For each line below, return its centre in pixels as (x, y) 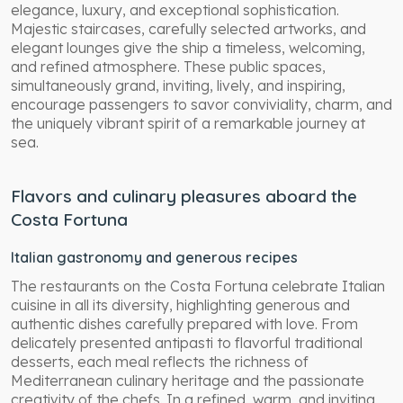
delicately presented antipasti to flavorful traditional (187, 342)
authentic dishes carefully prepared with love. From (184, 323)
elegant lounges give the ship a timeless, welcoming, (188, 47)
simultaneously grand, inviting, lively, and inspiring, (178, 85)
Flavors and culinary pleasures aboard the (184, 196)
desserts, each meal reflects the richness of (160, 361)
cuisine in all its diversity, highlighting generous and (180, 304)
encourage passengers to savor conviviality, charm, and (201, 104)
